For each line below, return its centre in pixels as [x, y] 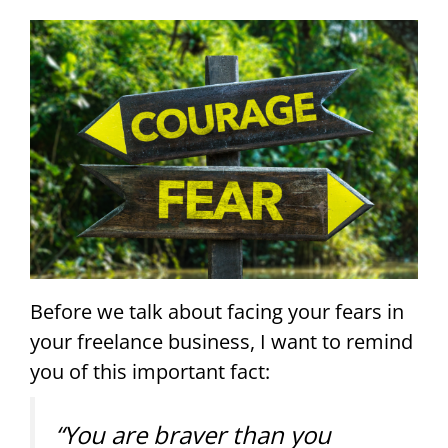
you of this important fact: [150, 371]
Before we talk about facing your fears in [217, 311]
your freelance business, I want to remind [221, 341]
